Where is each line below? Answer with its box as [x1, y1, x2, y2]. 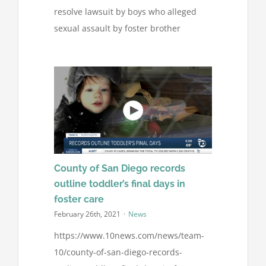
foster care [53, 194, 104, 205]
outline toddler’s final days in [53, 178, 185, 190]
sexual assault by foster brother [53, 22, 180, 34]
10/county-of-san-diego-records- [53, 246, 182, 258]
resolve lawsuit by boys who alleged [53, 5, 197, 17]
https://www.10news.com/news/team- [53, 230, 204, 242]
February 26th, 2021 [53, 208, 121, 219]
